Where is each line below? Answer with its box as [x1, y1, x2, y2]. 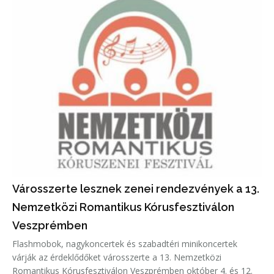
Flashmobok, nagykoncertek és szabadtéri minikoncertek [12, 237, 237, 250]
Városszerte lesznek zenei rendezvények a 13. [12, 182, 259, 195]
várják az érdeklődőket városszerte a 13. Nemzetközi [12, 251, 221, 263]
